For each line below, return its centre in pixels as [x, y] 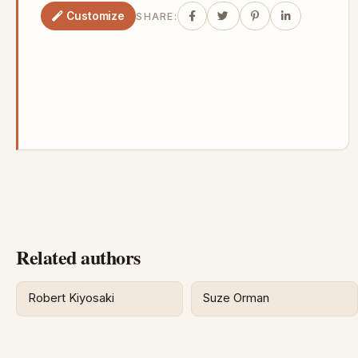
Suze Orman [237, 298]
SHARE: [157, 16]
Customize [96, 16]
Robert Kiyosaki [72, 298]
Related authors [78, 257]
